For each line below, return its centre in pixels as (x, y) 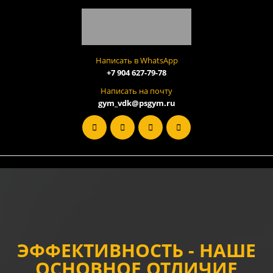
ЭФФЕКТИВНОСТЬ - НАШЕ (136, 250)
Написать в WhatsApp (136, 60)
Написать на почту (136, 90)
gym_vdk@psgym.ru (136, 103)
